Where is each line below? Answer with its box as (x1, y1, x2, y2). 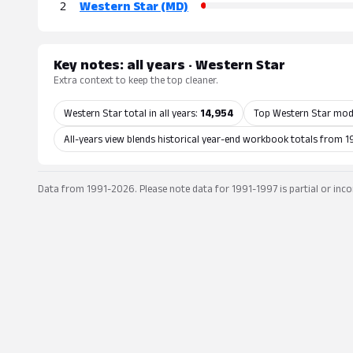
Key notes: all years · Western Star (54, 57, 285, 72)
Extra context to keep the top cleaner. (54, 74, 218, 86)
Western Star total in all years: (64, 107, 200, 119)
